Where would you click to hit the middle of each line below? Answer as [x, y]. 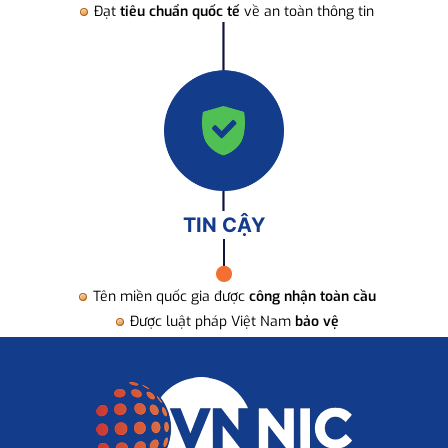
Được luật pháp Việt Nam [212, 322]
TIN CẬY [224, 225]
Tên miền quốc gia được [170, 296]
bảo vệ [316, 322]
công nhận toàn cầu [312, 296]
